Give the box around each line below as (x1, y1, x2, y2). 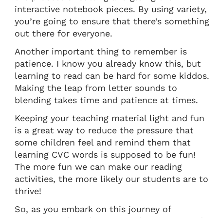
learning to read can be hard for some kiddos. (15, 71, 209, 81)
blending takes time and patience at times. (15, 95, 198, 106)
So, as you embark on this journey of (15, 204, 171, 215)
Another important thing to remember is (15, 46, 187, 57)
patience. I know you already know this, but (15, 58, 201, 69)
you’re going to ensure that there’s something (15, 16, 209, 27)
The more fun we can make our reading (15, 162, 182, 172)
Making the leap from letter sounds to (15, 83, 177, 93)
